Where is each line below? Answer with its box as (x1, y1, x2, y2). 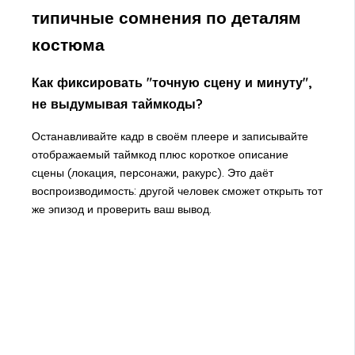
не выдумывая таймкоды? (31, 95, 203, 112)
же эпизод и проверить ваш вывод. (31, 201, 212, 216)
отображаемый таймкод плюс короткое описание (31, 147, 288, 162)
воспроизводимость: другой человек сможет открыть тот (31, 183, 323, 198)
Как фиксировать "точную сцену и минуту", (31, 74, 312, 90)
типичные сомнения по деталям (31, 7, 301, 29)
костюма (31, 34, 105, 55)
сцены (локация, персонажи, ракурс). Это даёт (31, 165, 273, 180)
